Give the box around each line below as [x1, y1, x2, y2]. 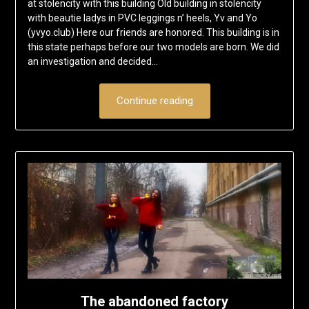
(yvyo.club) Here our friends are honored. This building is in [27, 27, 279, 39]
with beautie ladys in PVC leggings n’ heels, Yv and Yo [27, 12, 257, 24]
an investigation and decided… [27, 56, 158, 68]
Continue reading [116, 94, 193, 108]
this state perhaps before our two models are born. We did [27, 41, 279, 53]
